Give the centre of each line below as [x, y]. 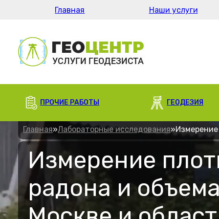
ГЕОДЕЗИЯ [185, 102]
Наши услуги [173, 10]
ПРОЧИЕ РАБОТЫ [70, 102]
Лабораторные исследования [114, 129]
